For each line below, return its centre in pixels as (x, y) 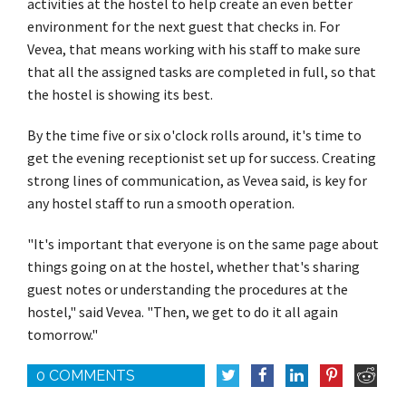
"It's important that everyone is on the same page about (203, 243)
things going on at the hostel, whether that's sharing (193, 266)
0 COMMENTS (86, 375)
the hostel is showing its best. (120, 94)
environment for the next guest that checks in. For (184, 26)
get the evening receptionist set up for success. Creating (202, 157)
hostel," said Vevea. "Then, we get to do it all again (183, 311)
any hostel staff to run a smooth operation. (161, 203)
